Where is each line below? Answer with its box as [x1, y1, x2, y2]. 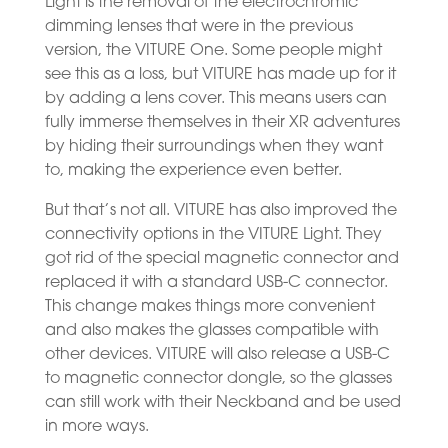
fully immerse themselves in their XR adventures [44, 114, 400, 131]
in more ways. [44, 418, 149, 435]
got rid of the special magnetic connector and [44, 250, 399, 267]
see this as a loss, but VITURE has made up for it [44, 66, 396, 83]
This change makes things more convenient [44, 298, 375, 315]
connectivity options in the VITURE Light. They [44, 226, 382, 243]
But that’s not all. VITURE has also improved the [44, 202, 397, 219]
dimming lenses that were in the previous [44, 18, 353, 35]
